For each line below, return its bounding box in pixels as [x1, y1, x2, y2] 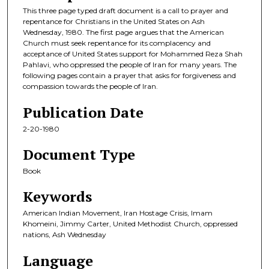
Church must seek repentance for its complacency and [23, 38, 211, 48]
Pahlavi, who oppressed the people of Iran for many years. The [23, 60, 237, 70]
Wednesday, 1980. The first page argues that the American [23, 28, 224, 37]
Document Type [23, 145, 135, 164]
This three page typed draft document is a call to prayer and [23, 6, 228, 16]
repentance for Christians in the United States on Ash [23, 17, 205, 26]
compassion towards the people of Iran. [23, 82, 158, 91]
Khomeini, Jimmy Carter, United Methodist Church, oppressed [23, 219, 238, 229]
